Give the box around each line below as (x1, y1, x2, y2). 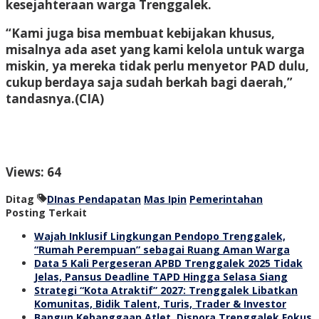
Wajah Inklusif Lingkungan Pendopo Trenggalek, (34, 229, 286, 243)
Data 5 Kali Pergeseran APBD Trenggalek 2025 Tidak (34, 256, 303, 270)
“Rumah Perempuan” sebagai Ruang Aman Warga (34, 242, 290, 256)
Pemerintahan (189, 192, 263, 206)
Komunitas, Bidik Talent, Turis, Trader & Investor (34, 296, 286, 310)
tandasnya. (6, 90, 75, 107)
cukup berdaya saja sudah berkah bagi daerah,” (6, 73, 293, 90)
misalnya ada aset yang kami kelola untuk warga (6, 41, 305, 58)
